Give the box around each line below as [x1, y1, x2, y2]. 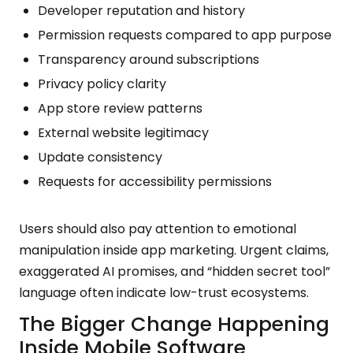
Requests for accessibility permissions [38, 173, 272, 191]
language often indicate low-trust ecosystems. [19, 284, 309, 302]
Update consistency [38, 148, 162, 166]
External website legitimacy [38, 124, 209, 142]
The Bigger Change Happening [19, 310, 329, 338]
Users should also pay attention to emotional [19, 220, 296, 238]
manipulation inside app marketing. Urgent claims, [19, 241, 329, 259]
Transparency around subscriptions [38, 50, 259, 69]
